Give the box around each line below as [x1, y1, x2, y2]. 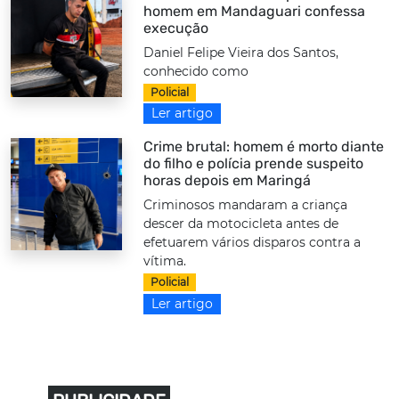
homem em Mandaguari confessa [143, 3, 366, 20]
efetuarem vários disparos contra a [143, 234, 362, 251]
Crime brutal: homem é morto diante [143, 138, 385, 156]
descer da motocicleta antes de [143, 216, 339, 232]
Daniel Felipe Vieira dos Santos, [143, 45, 339, 61]
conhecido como [143, 63, 249, 79]
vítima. [143, 253, 187, 270]
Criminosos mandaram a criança [143, 197, 348, 214]
